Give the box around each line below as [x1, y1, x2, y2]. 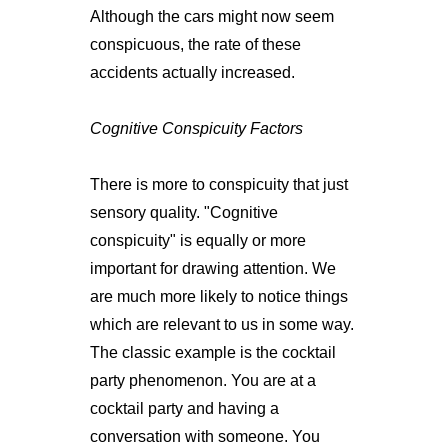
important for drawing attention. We [89, 259, 336, 277]
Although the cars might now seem [89, 7, 334, 25]
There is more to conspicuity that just [89, 175, 348, 193]
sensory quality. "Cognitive [89, 203, 278, 221]
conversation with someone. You [89, 427, 320, 445]
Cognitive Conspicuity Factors [89, 119, 303, 137]
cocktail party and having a [89, 399, 279, 417]
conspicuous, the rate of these [89, 35, 301, 53]
